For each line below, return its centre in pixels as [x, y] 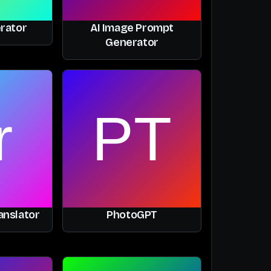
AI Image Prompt [132, 28]
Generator [132, 42]
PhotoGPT [132, 215]
